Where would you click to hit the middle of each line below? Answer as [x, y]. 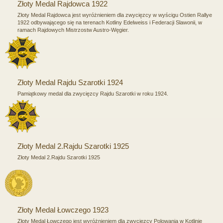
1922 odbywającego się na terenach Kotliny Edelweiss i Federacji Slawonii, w [110, 22]
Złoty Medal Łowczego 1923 [63, 210]
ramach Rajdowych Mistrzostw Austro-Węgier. [73, 30]
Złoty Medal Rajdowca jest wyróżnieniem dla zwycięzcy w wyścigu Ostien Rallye [115, 15]
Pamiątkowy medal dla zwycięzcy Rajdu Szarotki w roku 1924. [93, 93]
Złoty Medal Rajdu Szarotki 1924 [70, 82]
